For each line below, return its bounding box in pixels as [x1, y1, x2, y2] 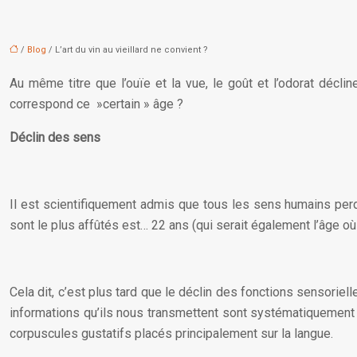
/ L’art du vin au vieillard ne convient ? [46, 45, 208, 55]
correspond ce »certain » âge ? [10, 96, 183, 112]
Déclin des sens [10, 130, 100, 145]
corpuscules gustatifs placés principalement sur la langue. [10, 326, 333, 341]
